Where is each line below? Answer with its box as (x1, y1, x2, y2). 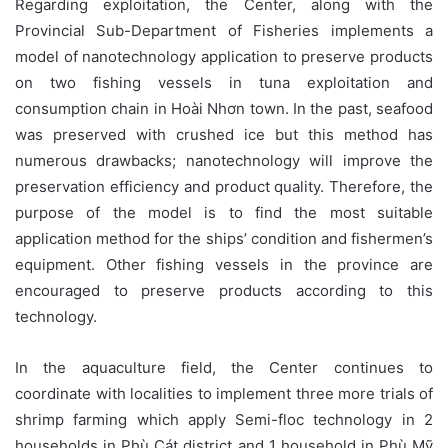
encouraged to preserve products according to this (15, 280, 433, 300)
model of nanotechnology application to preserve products (15, 46, 433, 66)
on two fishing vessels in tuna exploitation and (15, 72, 433, 92)
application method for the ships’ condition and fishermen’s (15, 228, 433, 248)
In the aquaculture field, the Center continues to (15, 357, 433, 377)
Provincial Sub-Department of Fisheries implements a (15, 20, 433, 40)
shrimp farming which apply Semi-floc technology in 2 (15, 409, 433, 429)
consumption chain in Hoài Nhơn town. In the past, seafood (15, 98, 433, 118)
